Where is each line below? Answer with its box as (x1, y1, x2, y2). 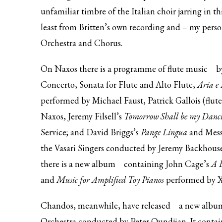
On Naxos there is (41, 63, 108, 74)
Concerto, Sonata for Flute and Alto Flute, (41, 79, 197, 90)
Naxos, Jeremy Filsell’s (41, 111, 124, 122)
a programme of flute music (108, 63, 208, 74)
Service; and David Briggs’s (41, 126, 141, 138)
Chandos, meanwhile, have (41, 200, 141, 211)
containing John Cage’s (122, 158, 209, 169)
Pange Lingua (141, 126, 189, 138)
